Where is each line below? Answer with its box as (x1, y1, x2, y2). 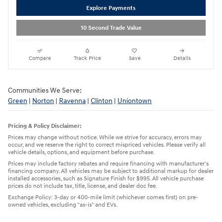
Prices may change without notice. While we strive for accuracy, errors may (8, 133, 202, 141)
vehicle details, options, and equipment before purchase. (8, 148, 155, 156)
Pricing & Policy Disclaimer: (8, 122, 81, 130)
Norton (32, 96, 54, 105)
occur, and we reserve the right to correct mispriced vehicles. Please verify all (8, 141, 206, 149)
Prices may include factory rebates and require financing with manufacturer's (8, 160, 209, 167)
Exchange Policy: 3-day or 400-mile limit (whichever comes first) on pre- (8, 193, 198, 201)
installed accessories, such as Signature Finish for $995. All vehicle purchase (8, 174, 204, 182)
